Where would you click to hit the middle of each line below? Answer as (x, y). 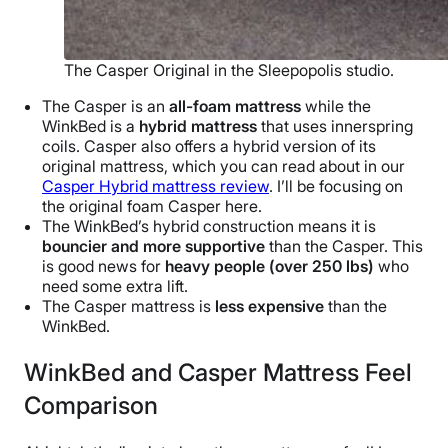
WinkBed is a (90, 125)
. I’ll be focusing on (336, 185)
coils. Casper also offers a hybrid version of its (209, 145)
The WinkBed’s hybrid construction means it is (209, 225)
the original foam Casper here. (152, 205)
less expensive (269, 305)
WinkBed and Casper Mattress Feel (218, 372)
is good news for (103, 265)
